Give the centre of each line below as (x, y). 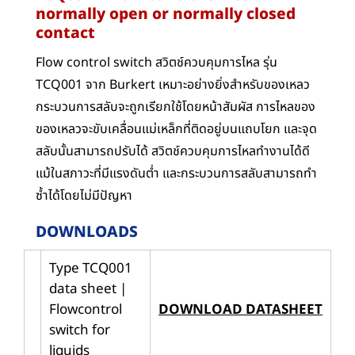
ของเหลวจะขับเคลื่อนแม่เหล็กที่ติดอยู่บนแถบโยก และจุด (176, 129)
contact (65, 34)
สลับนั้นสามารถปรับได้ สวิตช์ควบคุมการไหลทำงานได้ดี (173, 151)
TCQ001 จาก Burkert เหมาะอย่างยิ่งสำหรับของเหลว (173, 84)
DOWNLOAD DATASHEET (240, 310)
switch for (80, 331)
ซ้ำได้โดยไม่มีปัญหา (84, 195)
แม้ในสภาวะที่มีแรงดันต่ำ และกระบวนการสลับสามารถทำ (176, 173)
